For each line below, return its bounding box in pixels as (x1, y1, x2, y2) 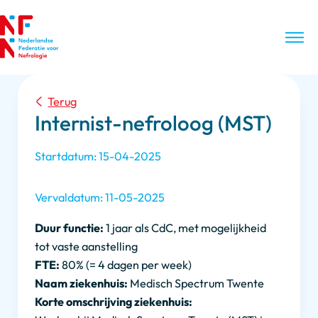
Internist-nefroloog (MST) (35, 109, 273, 136)
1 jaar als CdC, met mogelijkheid (104, 220, 267, 235)
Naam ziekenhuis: (35, 275, 128, 290)
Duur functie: (35, 220, 104, 235)
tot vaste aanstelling (35, 238, 138, 253)
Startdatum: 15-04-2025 (35, 148, 162, 163)
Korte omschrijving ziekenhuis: (35, 294, 193, 309)
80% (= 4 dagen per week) (60, 257, 192, 272)
